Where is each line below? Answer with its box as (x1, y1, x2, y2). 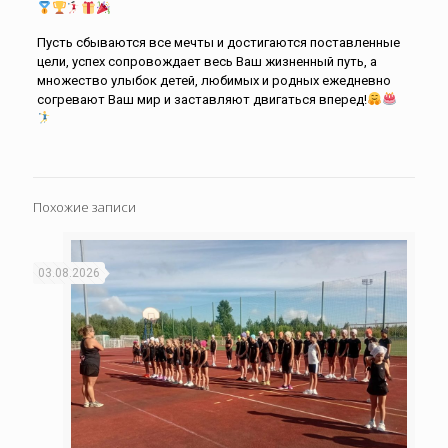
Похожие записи (33, 197, 136, 216)
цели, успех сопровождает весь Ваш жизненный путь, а (36, 53, 377, 69)
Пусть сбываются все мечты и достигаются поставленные (36, 34, 400, 50)
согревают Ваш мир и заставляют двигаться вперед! (36, 91, 367, 107)
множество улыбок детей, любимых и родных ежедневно (36, 72, 391, 88)
